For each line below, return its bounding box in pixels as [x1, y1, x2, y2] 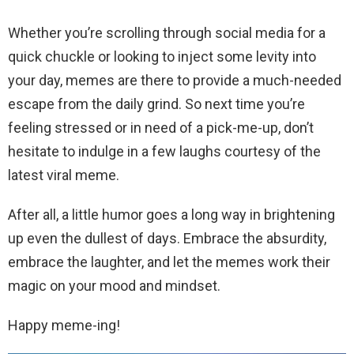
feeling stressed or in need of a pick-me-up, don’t [8, 119, 314, 136]
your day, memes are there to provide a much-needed [8, 71, 341, 88]
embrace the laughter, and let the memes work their [8, 253, 330, 270]
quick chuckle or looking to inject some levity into [8, 47, 316, 65]
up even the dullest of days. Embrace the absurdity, [8, 229, 326, 247]
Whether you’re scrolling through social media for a [8, 24, 326, 41]
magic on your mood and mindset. [8, 277, 220, 294]
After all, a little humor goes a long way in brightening [8, 205, 335, 223]
